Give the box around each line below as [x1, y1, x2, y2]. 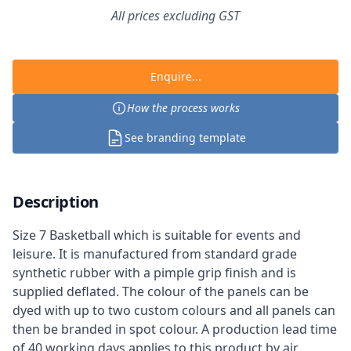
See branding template [124, 130, 246, 145]
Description [13, 191, 99, 212]
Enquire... [150, 69, 201, 84]
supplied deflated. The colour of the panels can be [13, 283, 309, 300]
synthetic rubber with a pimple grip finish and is [13, 264, 296, 281]
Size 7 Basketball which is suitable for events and [13, 226, 301, 244]
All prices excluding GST [111, 7, 240, 24]
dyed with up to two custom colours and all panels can [13, 302, 335, 319]
